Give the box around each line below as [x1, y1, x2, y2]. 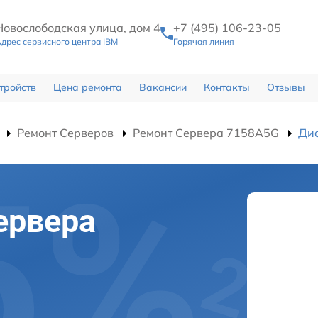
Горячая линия [173, 36, 234, 48]
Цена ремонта [53, 80, 122, 94]
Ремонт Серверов [17, 125, 114, 140]
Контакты [203, 80, 250, 94]
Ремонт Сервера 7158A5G [133, 125, 279, 140]
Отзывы [266, 80, 305, 94]
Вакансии [138, 80, 187, 94]
